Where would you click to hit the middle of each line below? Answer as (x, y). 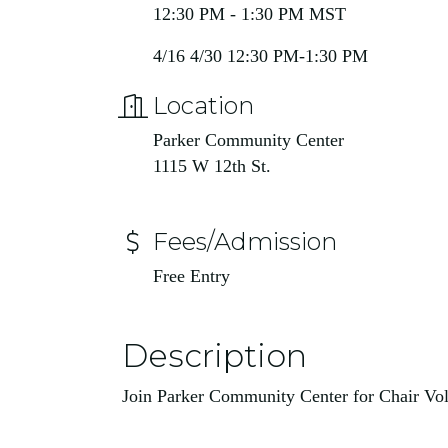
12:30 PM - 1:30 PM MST (249, 14)
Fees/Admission (245, 241)
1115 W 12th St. (214, 166)
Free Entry (194, 276)
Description (214, 355)
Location (203, 105)
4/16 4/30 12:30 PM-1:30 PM (263, 56)
